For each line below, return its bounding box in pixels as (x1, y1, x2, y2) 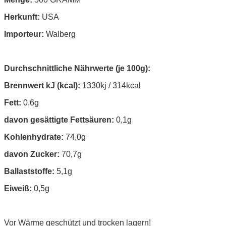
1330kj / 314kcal (80, 81, 141, 90)
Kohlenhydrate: (4, 132, 64, 141)
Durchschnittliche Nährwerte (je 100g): (4, 64, 150, 73)
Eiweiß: (4, 184, 32, 193)
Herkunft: (4, 12, 40, 21)
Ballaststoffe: (4, 166, 54, 176)
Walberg (44, 29, 76, 38)
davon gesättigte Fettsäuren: (4, 115, 114, 124)
